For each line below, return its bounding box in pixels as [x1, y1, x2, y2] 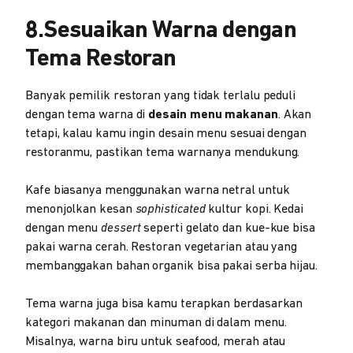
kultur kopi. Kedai [205, 203, 304, 216]
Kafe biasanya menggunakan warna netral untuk [25, 184, 290, 197]
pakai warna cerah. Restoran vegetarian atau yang [25, 241, 298, 254]
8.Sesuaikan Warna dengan [25, 19, 296, 43]
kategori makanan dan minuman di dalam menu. [25, 317, 287, 329]
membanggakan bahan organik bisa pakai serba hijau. [25, 260, 318, 273]
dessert [101, 222, 141, 235]
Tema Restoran [25, 47, 181, 72]
